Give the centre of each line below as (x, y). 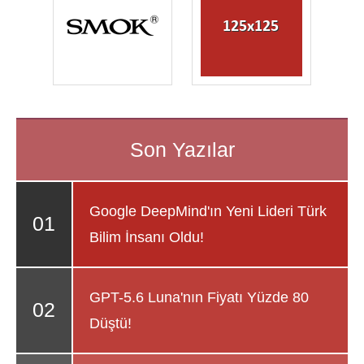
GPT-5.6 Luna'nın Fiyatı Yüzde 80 (199, 298)
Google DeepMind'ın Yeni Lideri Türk (208, 212)
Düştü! (110, 324)
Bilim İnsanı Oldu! (147, 238)
